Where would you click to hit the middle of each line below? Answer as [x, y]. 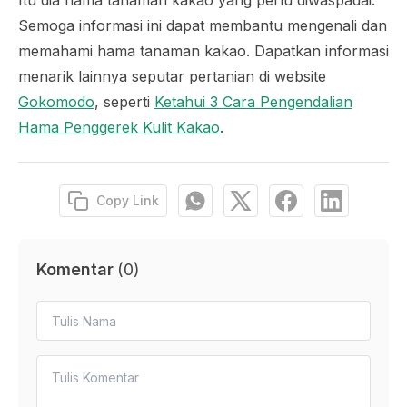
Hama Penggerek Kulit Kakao [119, 127]
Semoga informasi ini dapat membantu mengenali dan [203, 25]
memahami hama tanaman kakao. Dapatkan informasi [203, 51]
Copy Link [127, 200]
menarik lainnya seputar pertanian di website [172, 76]
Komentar [75, 269]
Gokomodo [56, 102]
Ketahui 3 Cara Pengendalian [253, 102]
